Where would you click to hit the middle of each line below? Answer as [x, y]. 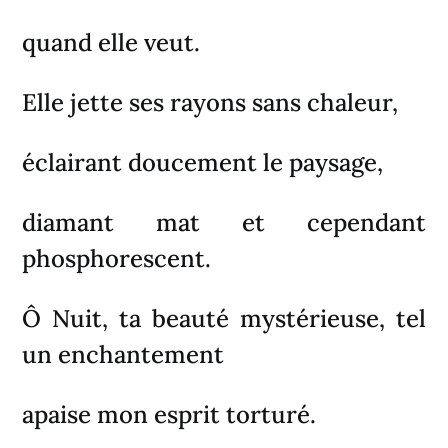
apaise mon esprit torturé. [169, 414]
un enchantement [123, 354]
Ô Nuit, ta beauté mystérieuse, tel [224, 318]
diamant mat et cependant [224, 222]
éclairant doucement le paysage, [203, 162]
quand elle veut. [111, 42]
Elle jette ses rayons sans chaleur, [210, 102]
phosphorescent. [117, 258]
